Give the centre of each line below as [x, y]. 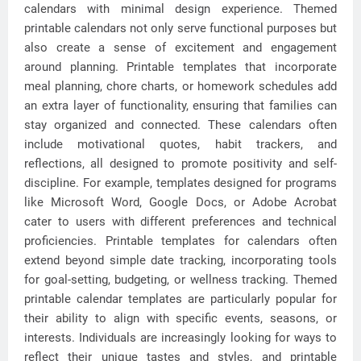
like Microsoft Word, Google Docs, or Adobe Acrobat [180, 202]
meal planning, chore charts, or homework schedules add [180, 86]
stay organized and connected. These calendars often [180, 125]
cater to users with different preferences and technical [180, 222]
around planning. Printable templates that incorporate [180, 67]
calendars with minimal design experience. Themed [180, 9]
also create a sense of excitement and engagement [180, 48]
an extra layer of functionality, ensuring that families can [180, 106]
